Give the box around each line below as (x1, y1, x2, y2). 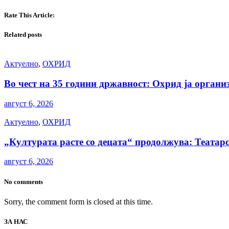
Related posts (4, 31, 42, 39)
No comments (4, 177, 43, 186)
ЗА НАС (4, 217, 28, 225)
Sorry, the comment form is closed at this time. (4, 197, 153, 206)
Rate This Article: (4, 11, 55, 19)
